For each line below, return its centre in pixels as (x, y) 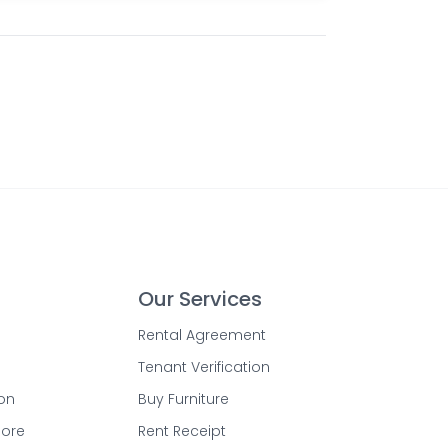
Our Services (200, 299)
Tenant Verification (204, 367)
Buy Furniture (183, 399)
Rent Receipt (182, 431)
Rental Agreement (202, 335)
